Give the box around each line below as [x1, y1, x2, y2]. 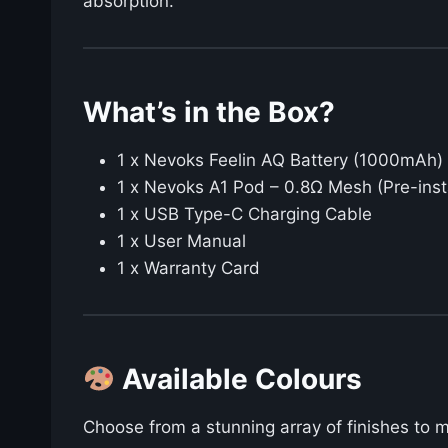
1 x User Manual [117, 231, 246, 252]
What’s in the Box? [83, 95, 335, 130]
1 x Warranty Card [117, 258, 260, 279]
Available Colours [114, 362, 362, 397]
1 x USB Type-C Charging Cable [117, 204, 372, 225]
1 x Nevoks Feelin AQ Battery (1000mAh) [117, 150, 443, 171]
